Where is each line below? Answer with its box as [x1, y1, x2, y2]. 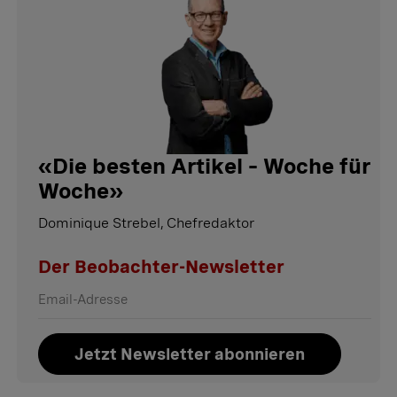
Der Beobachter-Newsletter [38, 256, 284, 278]
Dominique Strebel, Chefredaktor [38, 214, 254, 232]
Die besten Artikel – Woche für [52, 153, 370, 180]
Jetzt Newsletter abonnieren [74, 345, 305, 364]
